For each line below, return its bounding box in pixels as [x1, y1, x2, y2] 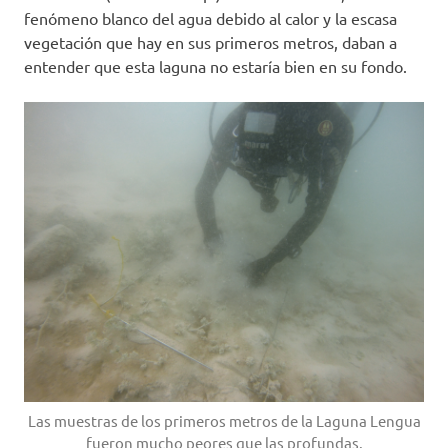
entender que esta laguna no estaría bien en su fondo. [24, 56, 407, 77]
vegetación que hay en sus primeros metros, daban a [24, 32, 397, 53]
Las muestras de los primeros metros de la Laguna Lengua [27, 411, 421, 431]
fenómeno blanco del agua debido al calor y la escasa [24, 8, 397, 29]
